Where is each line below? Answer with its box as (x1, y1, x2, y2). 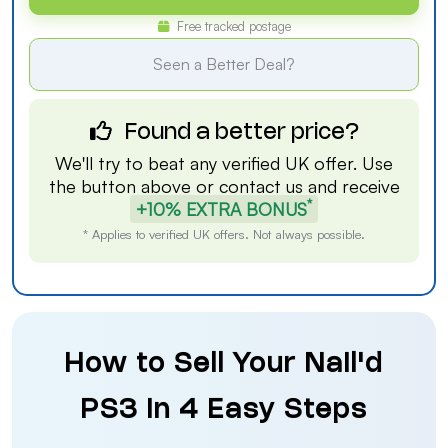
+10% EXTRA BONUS (136, 198, 307, 220)
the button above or (48, 175, 219, 197)
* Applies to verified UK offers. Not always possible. (83, 226, 365, 242)
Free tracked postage (172, 18, 291, 34)
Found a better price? (119, 123, 359, 143)
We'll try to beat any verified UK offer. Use (55, 152, 393, 174)
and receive (302, 175, 400, 197)
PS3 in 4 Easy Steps (80, 399, 368, 423)
